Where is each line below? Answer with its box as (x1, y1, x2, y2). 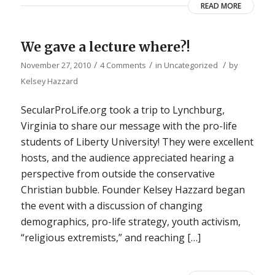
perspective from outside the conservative (20, 167, 215, 181)
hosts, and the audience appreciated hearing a (20, 151, 234, 165)
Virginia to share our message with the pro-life (20, 119, 237, 133)
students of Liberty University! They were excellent (20, 135, 254, 149)
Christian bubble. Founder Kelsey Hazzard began (20, 183, 245, 197)
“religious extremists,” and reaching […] (20, 231, 201, 245)
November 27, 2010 (20, 59, 91, 71)
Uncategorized (163, 59, 218, 71)
